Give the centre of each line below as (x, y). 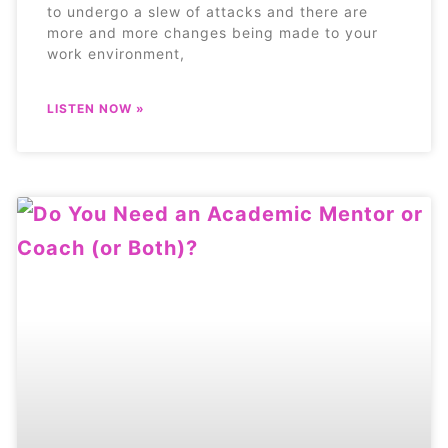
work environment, (115, 54)
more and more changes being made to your (212, 33)
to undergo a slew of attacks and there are (207, 12)
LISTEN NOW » (95, 109)
